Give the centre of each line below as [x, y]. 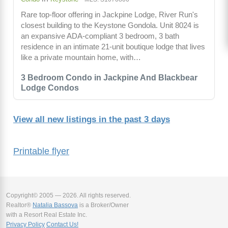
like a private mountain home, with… [81, 58]
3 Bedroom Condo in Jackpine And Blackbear [109, 78]
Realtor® [19, 205]
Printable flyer [41, 151]
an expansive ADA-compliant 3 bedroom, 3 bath [100, 36]
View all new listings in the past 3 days [92, 120]
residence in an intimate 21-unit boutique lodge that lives [113, 47]
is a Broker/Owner [103, 205]
